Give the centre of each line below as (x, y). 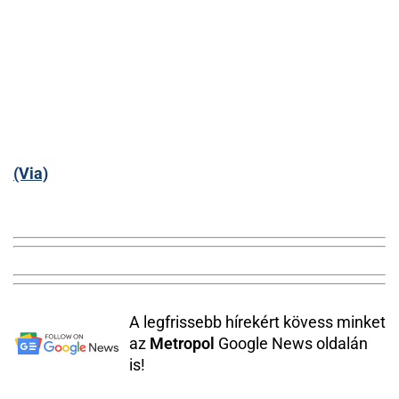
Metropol (182, 343)
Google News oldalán (291, 343)
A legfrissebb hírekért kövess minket (257, 322)
